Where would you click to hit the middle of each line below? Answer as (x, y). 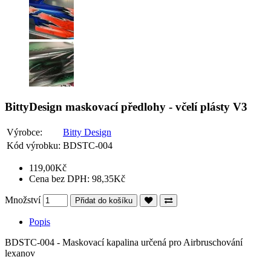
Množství (23, 200)
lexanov (20, 253)
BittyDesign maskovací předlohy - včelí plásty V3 (126, 107)
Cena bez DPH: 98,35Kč (77, 178)
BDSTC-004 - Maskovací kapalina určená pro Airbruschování (124, 242)
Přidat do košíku (104, 200)
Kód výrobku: (34, 145)
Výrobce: (24, 132)
